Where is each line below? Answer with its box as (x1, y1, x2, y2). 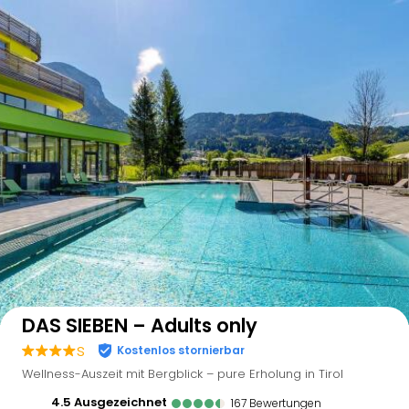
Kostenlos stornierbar (117, 341, 245, 358)
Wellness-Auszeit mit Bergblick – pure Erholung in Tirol (22, 365, 343, 383)
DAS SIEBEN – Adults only (22, 312, 257, 339)
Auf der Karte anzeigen (253, 276, 382, 291)
